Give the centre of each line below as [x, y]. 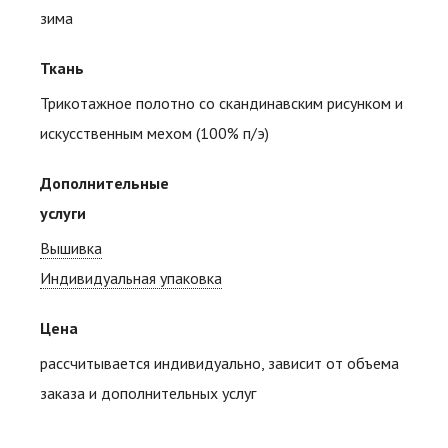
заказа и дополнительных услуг [148, 393]
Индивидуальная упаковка [131, 278]
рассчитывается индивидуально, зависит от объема [219, 363]
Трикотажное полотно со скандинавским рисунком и [221, 103]
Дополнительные [104, 183]
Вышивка [71, 248]
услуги [63, 213]
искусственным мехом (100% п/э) [154, 133]
